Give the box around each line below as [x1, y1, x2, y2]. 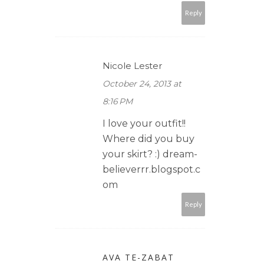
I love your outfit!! [103, 117, 186, 129]
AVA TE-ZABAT [103, 251, 174, 263]
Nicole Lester [103, 60, 162, 71]
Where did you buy [103, 133, 194, 144]
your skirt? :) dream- [103, 148, 197, 160]
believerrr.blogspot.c [103, 163, 200, 175]
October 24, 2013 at [103, 78, 181, 89]
